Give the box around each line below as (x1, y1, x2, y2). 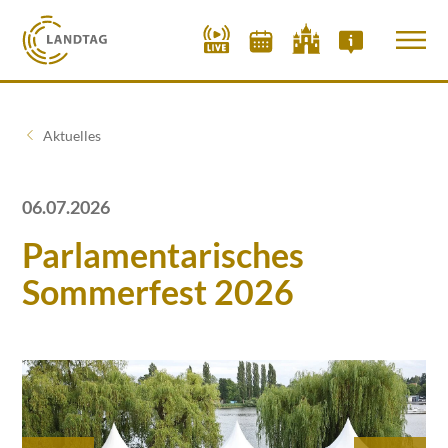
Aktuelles (43, 126, 102, 144)
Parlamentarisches (22, 233, 305, 275)
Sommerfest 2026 (22, 270, 295, 312)
